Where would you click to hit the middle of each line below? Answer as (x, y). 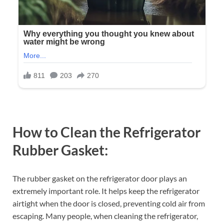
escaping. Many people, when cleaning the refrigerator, (105, 215)
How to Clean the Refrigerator (106, 132)
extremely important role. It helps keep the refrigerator (106, 190)
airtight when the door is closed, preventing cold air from (109, 203)
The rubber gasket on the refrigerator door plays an (100, 178)
